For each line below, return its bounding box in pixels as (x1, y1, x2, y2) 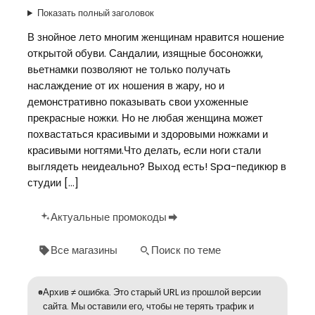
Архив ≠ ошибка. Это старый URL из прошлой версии (43, 285, 262, 299)
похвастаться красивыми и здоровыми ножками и (27, 127, 268, 141)
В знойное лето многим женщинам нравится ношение (27, 30, 284, 44)
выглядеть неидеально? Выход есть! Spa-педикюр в (27, 159, 286, 174)
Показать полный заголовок (37, 6, 154, 20)
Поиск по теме (151, 243, 221, 257)
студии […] (27, 175, 79, 190)
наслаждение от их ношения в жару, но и (27, 78, 224, 93)
